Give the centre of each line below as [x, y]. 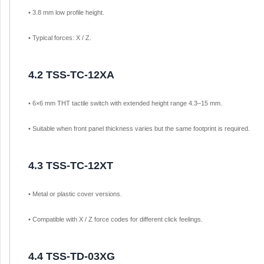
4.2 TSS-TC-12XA [71, 75]
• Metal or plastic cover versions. [75, 194]
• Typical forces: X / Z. [60, 38]
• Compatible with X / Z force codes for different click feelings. [115, 220]
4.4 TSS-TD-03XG [72, 257]
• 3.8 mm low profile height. [66, 13]
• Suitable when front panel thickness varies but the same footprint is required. [139, 129]
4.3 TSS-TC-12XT [71, 166]
